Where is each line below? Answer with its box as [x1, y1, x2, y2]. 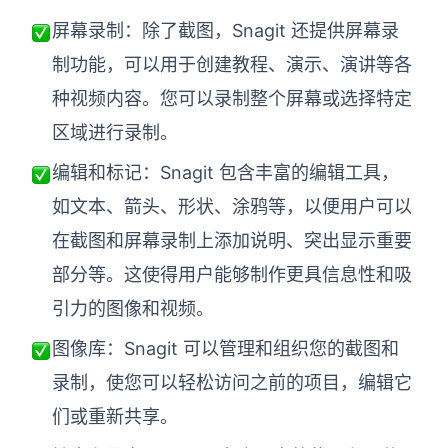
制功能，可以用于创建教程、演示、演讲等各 [52, 54, 412, 76]
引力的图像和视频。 [52, 298, 214, 320]
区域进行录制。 [52, 122, 178, 144]
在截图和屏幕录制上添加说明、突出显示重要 [52, 230, 412, 252]
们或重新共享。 [52, 406, 178, 428]
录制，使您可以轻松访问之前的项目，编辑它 [52, 372, 412, 394]
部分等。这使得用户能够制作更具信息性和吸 [52, 264, 412, 286]
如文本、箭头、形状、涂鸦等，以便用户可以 [52, 196, 412, 218]
